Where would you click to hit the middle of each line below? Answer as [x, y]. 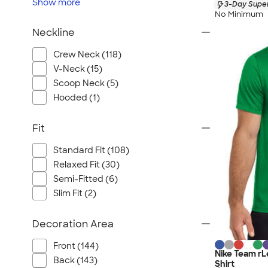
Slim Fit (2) [75, 193]
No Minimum [239, 14]
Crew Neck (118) [87, 54]
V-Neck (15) [78, 69]
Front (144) [76, 246]
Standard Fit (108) [91, 150]
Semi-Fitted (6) [86, 179]
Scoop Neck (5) [86, 83]
